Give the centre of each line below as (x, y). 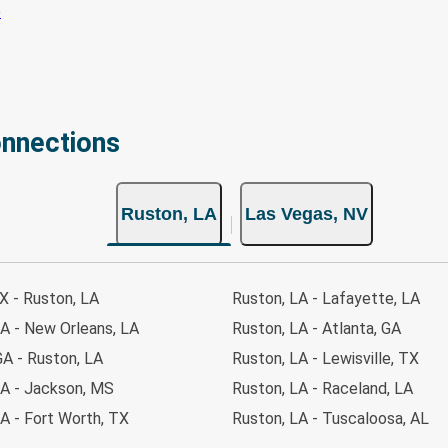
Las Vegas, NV (306, 213)
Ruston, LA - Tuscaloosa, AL (330, 418)
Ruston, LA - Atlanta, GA (316, 328)
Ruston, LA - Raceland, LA (322, 388)
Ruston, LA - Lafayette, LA (326, 298)
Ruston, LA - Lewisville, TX (325, 358)
